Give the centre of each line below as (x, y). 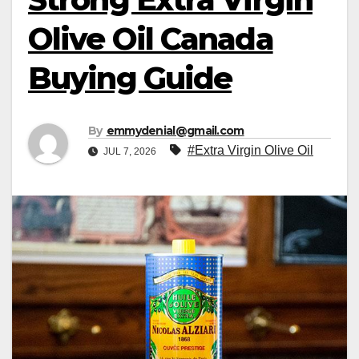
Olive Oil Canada (151, 39)
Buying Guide (130, 78)
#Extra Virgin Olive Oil (250, 151)
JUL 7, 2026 (130, 152)
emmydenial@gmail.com (175, 131)
